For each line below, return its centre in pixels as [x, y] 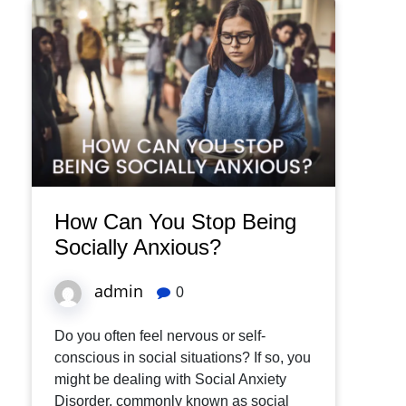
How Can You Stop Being [175, 222]
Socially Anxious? [138, 247]
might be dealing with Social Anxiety [170, 380]
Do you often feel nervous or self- [160, 336]
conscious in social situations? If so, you [183, 358]
